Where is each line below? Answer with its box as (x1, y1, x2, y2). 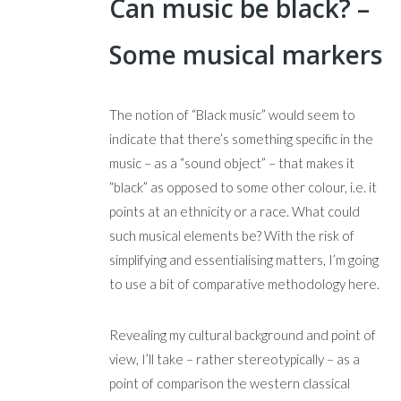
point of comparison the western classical (109, 374, 351, 391)
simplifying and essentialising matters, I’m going (109, 251, 380, 268)
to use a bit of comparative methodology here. (109, 275, 380, 292)
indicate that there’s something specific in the (109, 130, 374, 147)
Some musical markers (109, 37, 383, 72)
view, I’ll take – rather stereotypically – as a (109, 350, 361, 367)
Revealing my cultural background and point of (109, 326, 377, 343)
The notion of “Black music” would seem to (109, 106, 356, 123)
